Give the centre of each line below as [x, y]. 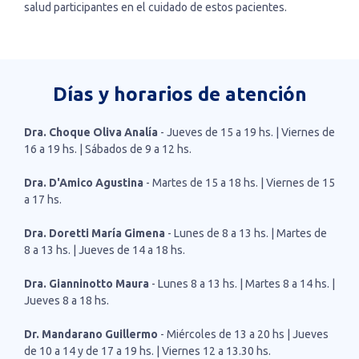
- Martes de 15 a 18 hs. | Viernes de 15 [240, 183]
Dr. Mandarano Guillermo [91, 334]
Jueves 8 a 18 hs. [67, 301]
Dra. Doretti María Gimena [95, 233]
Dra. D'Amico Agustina [85, 183]
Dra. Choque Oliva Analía [92, 132]
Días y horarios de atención [179, 94]
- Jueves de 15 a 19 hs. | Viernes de [248, 132]
